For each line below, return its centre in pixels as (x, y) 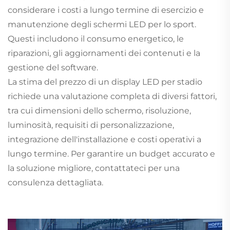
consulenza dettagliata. (55, 183)
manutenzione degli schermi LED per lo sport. (102, 25)
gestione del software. (53, 68)
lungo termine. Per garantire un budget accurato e (111, 154)
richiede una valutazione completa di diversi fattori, (112, 97)
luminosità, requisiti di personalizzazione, (91, 125)
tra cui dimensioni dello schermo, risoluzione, (99, 111)
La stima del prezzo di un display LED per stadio (105, 82)
